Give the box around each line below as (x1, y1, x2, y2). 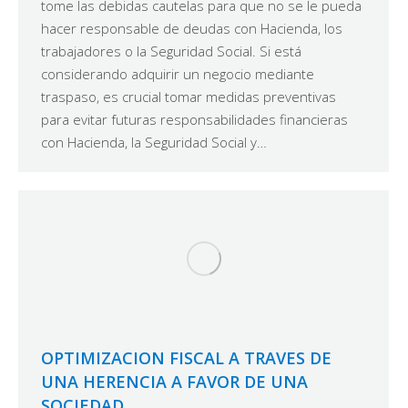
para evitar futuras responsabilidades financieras (41, 110, 348, 129)
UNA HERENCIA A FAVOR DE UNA (41, 371, 308, 393)
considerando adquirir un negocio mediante (41, 65, 314, 84)
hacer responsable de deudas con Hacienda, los (41, 19, 342, 38)
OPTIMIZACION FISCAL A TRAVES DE (41, 347, 331, 370)
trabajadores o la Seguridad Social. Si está (41, 42, 301, 61)
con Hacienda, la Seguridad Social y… (41, 133, 267, 152)
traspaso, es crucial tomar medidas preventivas (41, 87, 336, 107)
